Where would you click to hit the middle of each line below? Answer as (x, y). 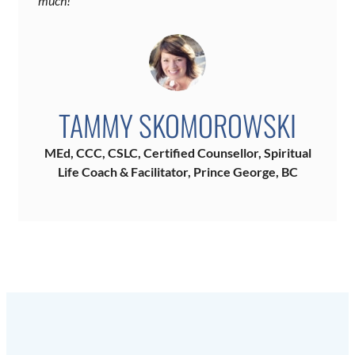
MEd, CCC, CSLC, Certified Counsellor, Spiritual (177, 153)
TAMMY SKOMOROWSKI (177, 125)
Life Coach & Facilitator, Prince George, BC (177, 172)
